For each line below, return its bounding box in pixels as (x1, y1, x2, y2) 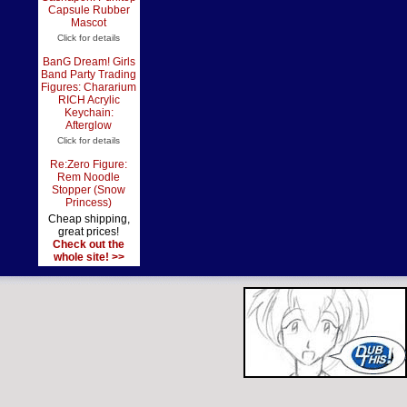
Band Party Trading (41, 68, 136, 81)
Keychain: (64, 106, 114, 119)
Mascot (71, 16, 106, 29)
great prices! (58, 225, 119, 238)
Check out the (53, 238, 124, 251)
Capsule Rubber (47, 4, 130, 16)
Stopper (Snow (52, 184, 125, 196)
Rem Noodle (57, 171, 120, 184)
